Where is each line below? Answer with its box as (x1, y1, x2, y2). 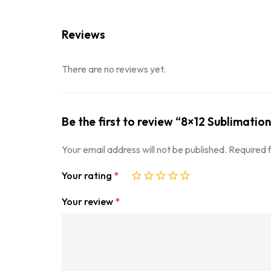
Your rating (62, 169, 114, 182)
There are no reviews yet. (62, 63, 166, 76)
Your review (62, 195, 115, 208)
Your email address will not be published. (62, 143, 227, 156)
